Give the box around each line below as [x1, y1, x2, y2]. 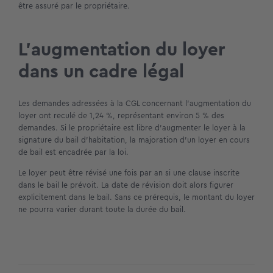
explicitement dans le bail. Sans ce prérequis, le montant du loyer [18, 191, 255, 204]
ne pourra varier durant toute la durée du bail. [18, 204, 186, 216]
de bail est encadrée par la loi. [18, 146, 129, 158]
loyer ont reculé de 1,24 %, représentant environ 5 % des [18, 109, 224, 121]
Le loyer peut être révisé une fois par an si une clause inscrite [18, 167, 239, 179]
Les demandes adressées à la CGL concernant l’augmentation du [18, 97, 251, 109]
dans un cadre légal [18, 58, 184, 85]
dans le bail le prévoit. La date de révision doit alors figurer [18, 179, 233, 191]
